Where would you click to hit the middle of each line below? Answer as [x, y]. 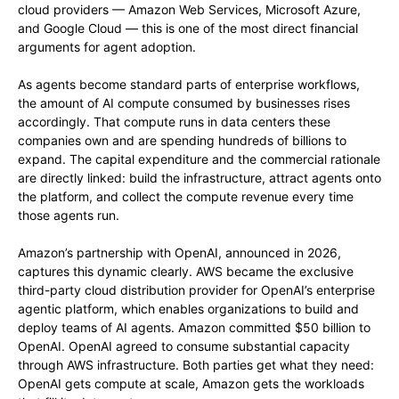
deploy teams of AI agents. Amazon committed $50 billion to [194, 328]
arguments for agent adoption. [107, 47]
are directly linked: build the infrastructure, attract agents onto [199, 178]
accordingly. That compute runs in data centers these [174, 122]
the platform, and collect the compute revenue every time [186, 197]
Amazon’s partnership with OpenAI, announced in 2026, [179, 253]
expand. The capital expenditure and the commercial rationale [199, 159]
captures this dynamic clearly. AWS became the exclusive [186, 272]
